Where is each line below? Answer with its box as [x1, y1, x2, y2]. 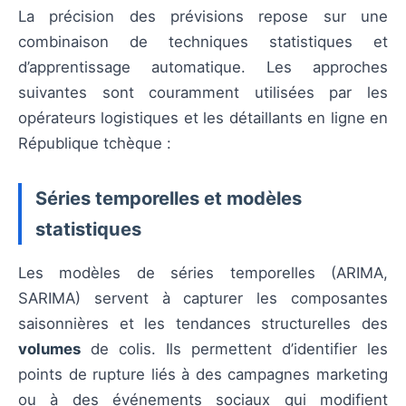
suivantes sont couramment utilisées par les [18, 83, 388, 101]
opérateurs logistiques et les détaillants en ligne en [18, 109, 388, 127]
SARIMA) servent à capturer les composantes [18, 289, 388, 308]
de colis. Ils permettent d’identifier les [81, 340, 388, 359]
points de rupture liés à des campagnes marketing [18, 365, 388, 384]
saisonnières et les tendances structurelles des [18, 314, 388, 333]
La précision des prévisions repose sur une [18, 7, 388, 25]
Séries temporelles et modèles [35, 187, 302, 210]
